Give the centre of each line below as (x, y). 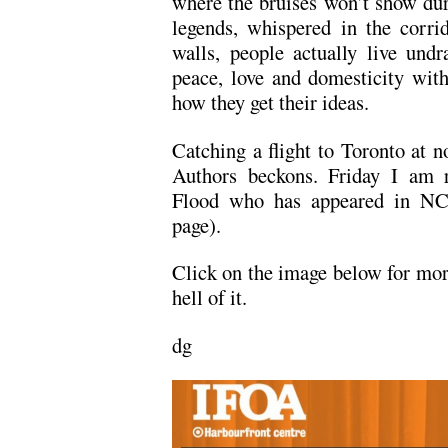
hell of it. (209, 297)
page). (196, 224)
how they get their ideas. (270, 102)
